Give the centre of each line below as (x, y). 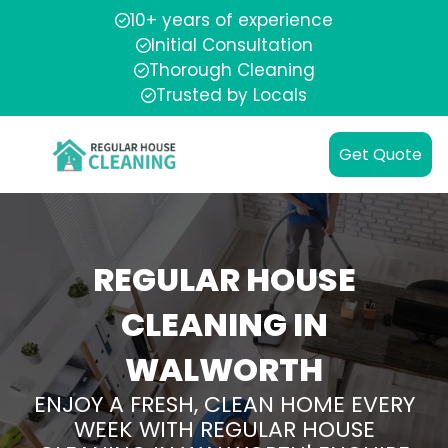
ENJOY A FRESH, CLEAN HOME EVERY (224, 404)
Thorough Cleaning (231, 70)
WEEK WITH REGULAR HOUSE (224, 429)
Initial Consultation (231, 45)
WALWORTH (224, 369)
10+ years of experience (231, 20)
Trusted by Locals (231, 95)
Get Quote (380, 154)
